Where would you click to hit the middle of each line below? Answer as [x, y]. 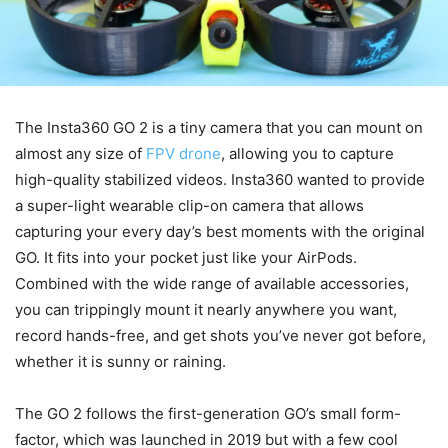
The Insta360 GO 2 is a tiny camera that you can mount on [219, 128]
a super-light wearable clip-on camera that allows [189, 206]
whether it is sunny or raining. [120, 362]
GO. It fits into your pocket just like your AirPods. [186, 258]
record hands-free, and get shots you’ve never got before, [220, 336]
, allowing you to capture [307, 154]
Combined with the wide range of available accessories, [212, 284]
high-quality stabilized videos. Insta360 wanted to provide [220, 180]
